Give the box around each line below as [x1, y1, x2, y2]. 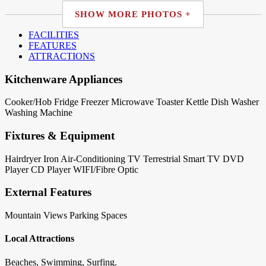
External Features [5, 186, 91, 199]
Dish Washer [211, 97, 259, 107]
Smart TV [183, 153, 220, 164]
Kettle [186, 97, 208, 107]
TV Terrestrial [128, 153, 180, 164]
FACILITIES [28, 29, 79, 40]
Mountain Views [5, 210, 67, 221]
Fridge [54, 97, 78, 107]
